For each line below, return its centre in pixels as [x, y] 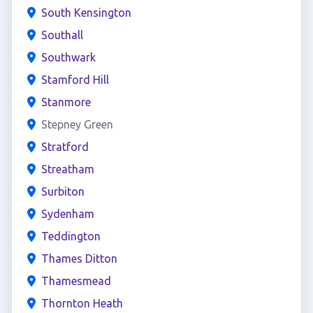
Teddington [71, 236]
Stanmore [66, 102]
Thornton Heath [82, 303]
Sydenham [67, 214]
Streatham [67, 169]
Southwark [68, 57]
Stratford [65, 147]
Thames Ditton [79, 259]
